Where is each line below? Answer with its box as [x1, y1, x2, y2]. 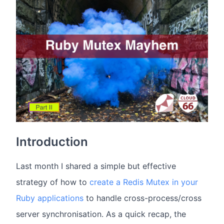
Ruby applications [16, 193, 83, 203]
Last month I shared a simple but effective [16, 161, 176, 171]
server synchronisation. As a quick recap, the [16, 209, 186, 219]
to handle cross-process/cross [83, 193, 201, 203]
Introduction [16, 134, 88, 149]
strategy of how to [16, 177, 89, 187]
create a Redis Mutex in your [89, 177, 198, 187]
